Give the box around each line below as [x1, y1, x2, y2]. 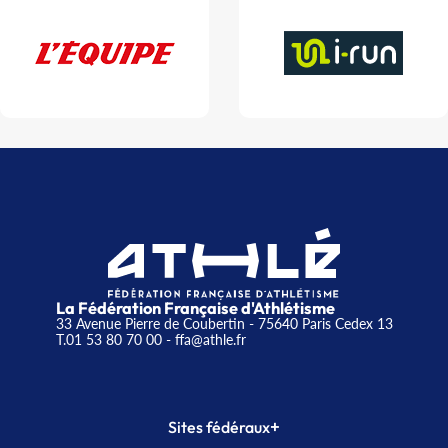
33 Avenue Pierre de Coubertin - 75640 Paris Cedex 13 [55, 315, 393, 333]
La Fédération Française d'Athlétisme [55, 298, 335, 319]
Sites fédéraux [168, 417, 270, 438]
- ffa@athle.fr [161, 331, 246, 349]
